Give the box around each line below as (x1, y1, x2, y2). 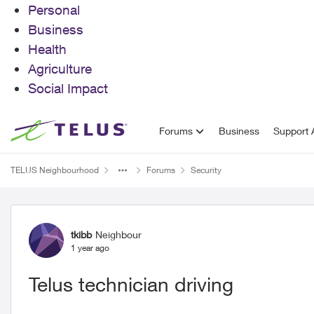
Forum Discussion (9, 204, 189, 231)
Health (28, 41, 67, 57)
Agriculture (28, 61, 92, 76)
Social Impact (28, 81, 108, 96)
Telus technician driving (29, 273, 233, 296)
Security (191, 165, 221, 175)
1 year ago (71, 242, 109, 253)
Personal (28, 2, 80, 18)
